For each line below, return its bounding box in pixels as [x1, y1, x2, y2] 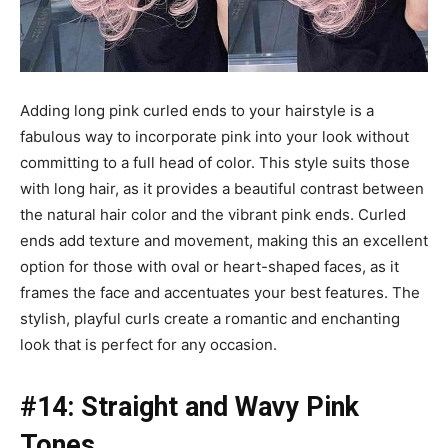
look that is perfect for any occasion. [20, 334, 277, 354]
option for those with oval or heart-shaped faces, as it [20, 256, 399, 276]
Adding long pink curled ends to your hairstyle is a [20, 100, 374, 120]
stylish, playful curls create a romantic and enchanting [20, 308, 400, 328]
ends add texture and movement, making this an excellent [20, 230, 428, 250]
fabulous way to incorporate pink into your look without [20, 126, 409, 146]
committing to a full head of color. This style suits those [20, 152, 410, 172]
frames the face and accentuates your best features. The [20, 282, 420, 302]
